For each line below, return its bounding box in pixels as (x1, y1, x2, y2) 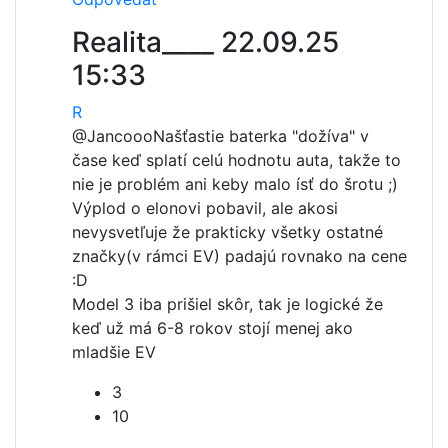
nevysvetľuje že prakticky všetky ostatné (72, 222, 383, 242)
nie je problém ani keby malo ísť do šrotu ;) (72, 174, 398, 194)
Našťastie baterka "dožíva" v (153, 126, 369, 146)
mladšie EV (72, 342, 156, 362)
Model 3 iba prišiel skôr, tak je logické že (72, 294, 383, 314)
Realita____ (72, 25, 221, 59)
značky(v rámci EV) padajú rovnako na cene (72, 246, 407, 266)
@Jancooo (72, 126, 153, 146)
